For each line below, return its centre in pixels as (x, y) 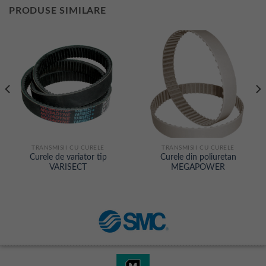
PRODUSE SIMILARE (58, 10)
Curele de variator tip (68, 158)
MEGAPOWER (198, 168)
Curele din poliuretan (198, 158)
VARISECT (68, 168)
